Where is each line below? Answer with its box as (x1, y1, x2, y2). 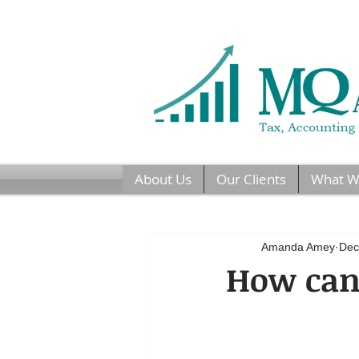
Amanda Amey (261, 240, 335, 253)
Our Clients (216, 170, 286, 188)
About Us (134, 170, 192, 188)
